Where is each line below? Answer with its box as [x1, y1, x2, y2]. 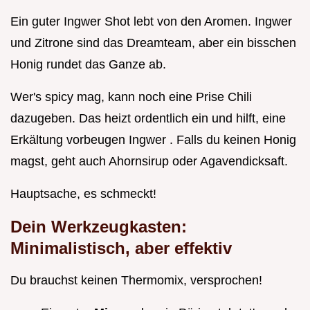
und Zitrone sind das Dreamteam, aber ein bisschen [10, 36, 296, 51]
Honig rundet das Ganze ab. [10, 57, 166, 72]
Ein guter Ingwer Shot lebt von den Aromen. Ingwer [10, 15, 292, 29]
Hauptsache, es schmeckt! [10, 187, 156, 201]
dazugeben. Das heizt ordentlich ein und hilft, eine [10, 111, 286, 126]
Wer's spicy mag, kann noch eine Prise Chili [10, 90, 252, 104]
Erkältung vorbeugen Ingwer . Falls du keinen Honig [10, 133, 296, 147]
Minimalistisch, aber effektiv [10, 239, 232, 258]
